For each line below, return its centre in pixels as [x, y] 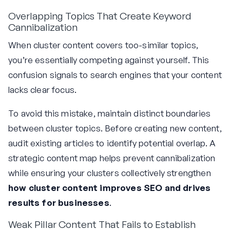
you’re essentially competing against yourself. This [109, 60]
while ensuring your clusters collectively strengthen [110, 173]
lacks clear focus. [43, 90]
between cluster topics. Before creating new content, [115, 128]
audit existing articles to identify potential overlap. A [112, 143]
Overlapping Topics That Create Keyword [100, 16]
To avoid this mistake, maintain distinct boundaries [110, 113]
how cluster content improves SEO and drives [110, 188]
